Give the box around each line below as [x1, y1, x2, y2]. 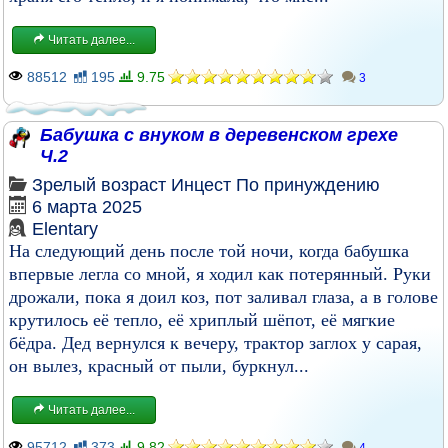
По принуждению [236, 175, 380, 195]
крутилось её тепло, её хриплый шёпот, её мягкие [9, 310, 395, 330]
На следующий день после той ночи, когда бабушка [9, 241, 409, 261]
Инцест [171, 175, 231, 195]
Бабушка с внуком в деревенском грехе [39, 125, 398, 145]
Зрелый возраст [32, 175, 166, 195]
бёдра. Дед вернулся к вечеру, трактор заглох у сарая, [9, 333, 422, 353]
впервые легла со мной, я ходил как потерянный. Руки [9, 264, 431, 284]
